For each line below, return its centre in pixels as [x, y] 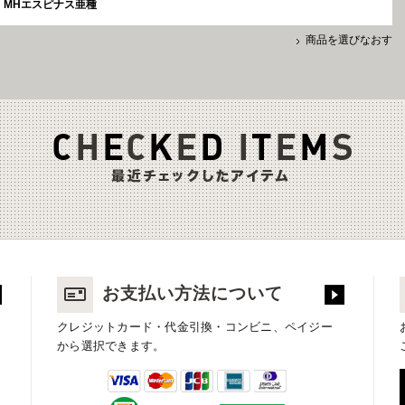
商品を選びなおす [349, 39]
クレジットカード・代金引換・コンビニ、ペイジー [195, 326]
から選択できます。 [111, 345]
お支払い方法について [193, 293]
